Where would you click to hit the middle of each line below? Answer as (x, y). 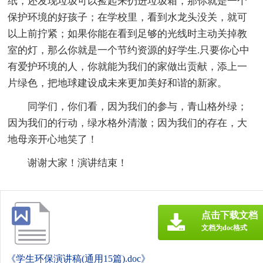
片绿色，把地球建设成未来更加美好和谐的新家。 (118, 83)
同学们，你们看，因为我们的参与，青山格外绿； (138, 106)
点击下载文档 (230, 215)
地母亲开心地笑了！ (53, 139)
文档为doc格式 (224, 227)
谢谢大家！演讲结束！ (78, 163)
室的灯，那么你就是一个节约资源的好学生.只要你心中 (129, 50)
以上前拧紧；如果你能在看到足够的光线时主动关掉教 (128, 33)
